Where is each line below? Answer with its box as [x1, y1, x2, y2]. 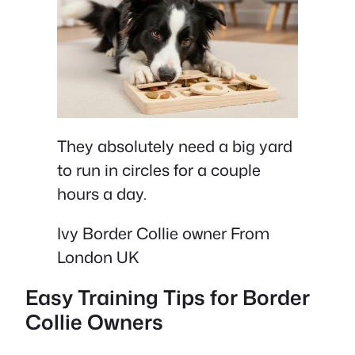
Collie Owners [25, 307, 163, 337]
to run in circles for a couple [57, 158, 261, 181]
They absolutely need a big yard [57, 134, 292, 157]
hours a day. [57, 181, 147, 204]
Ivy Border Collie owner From [57, 221, 269, 244]
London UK [57, 245, 139, 268]
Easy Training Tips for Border [25, 283, 310, 312]
